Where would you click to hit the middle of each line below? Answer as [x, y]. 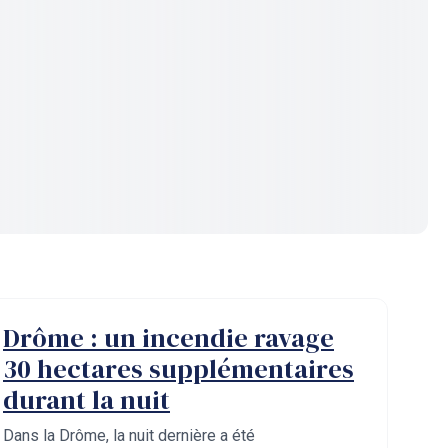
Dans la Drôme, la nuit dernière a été [129, 435]
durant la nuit [86, 400]
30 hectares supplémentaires [178, 369]
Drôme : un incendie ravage [168, 338]
